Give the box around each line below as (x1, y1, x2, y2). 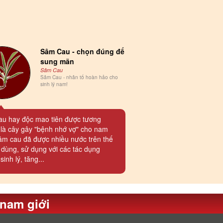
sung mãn (40, 56, 75, 67)
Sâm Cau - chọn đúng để (40, 46, 125, 57)
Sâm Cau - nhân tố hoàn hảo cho (40, 74, 118, 81)
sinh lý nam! (40, 81, 68, 88)
